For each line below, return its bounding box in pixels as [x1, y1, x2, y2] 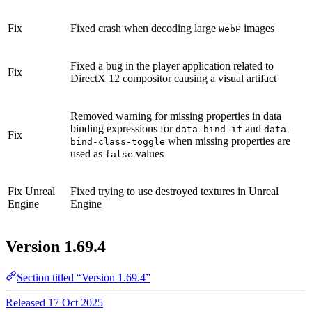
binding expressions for [70, 122, 175, 134]
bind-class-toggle [70, 136, 165, 147]
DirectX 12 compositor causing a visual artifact [70, 72, 276, 84]
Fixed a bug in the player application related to [70, 59, 274, 72]
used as [70, 147, 105, 159]
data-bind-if [175, 123, 242, 134]
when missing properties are [165, 134, 290, 147]
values [133, 147, 164, 159]
